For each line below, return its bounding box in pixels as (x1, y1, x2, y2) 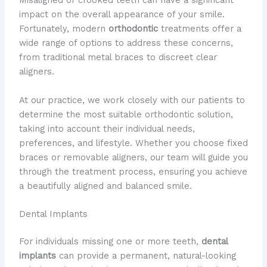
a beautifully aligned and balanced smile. (18, 180, 192, 191)
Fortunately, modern (18, 23, 108, 35)
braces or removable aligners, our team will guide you (18, 151, 248, 163)
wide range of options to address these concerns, (18, 38, 233, 49)
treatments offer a (157, 23, 241, 35)
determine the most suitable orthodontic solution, (18, 108, 233, 120)
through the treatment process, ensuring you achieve (18, 166, 247, 177)
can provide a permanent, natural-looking (55, 250, 236, 261)
